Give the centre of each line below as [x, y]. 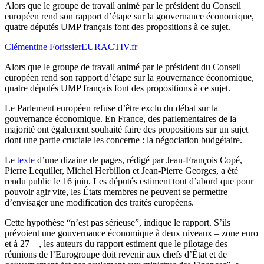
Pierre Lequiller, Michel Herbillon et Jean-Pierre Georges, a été [121, 171]
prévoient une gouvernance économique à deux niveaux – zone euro [131, 233]
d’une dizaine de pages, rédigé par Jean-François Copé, [138, 160]
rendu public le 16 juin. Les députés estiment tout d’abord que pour [129, 181]
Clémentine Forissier [43, 47]
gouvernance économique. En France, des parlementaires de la [121, 119]
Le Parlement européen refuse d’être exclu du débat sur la [111, 108]
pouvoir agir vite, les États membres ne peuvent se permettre [116, 192]
